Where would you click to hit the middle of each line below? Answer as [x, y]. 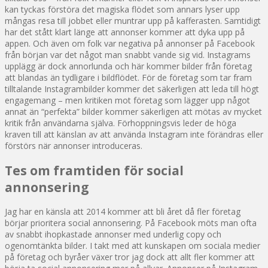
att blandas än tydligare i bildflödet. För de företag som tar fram [128, 78]
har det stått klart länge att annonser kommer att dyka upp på [125, 32]
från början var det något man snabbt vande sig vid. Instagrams [128, 55]
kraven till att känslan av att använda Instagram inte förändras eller [134, 135]
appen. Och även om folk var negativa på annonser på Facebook [130, 44]
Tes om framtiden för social [94, 170]
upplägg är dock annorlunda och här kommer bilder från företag [128, 66]
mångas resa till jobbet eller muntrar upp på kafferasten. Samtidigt [133, 21]
